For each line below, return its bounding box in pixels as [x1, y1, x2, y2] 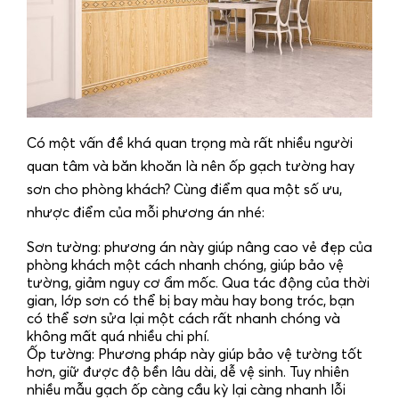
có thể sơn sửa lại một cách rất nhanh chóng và [27, 312, 340, 327]
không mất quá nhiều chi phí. [27, 330, 209, 345]
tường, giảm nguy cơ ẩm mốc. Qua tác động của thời [27, 276, 370, 291]
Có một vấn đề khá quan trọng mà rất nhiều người [27, 136, 353, 151]
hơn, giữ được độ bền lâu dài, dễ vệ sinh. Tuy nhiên [27, 365, 349, 380]
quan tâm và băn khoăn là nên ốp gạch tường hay [27, 159, 354, 175]
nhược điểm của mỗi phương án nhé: [27, 206, 265, 221]
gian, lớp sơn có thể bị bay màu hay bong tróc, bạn [27, 294, 354, 309]
